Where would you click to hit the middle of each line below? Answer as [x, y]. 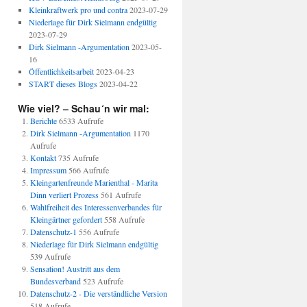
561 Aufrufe [121, 195]
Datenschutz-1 [53, 232]
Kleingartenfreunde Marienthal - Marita [94, 182]
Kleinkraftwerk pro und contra [78, 10]
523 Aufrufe [103, 281]
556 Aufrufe [99, 232]
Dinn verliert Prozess [64, 195]
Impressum [48, 170]
